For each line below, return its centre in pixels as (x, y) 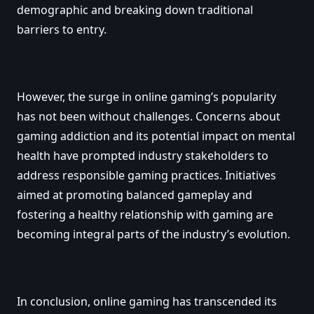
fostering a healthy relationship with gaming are (145, 215)
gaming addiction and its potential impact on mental (156, 136)
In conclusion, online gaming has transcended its (147, 302)
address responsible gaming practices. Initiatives (146, 176)
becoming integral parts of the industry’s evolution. (153, 234)
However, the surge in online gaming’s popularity (146, 97)
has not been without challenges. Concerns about (149, 117)
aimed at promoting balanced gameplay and (135, 195)
